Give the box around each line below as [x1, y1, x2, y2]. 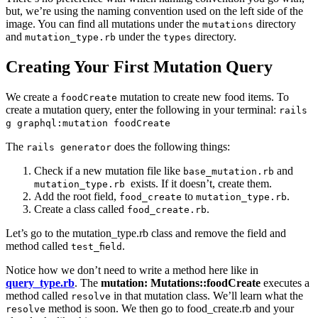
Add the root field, [34, 190, 119, 203]
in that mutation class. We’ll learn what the [111, 290, 303, 302]
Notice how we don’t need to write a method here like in [6, 264, 258, 277]
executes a [261, 277, 309, 290]
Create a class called [34, 203, 127, 216]
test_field [71, 241, 122, 253]
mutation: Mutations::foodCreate [101, 277, 261, 290]
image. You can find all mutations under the [6, 18, 202, 31]
